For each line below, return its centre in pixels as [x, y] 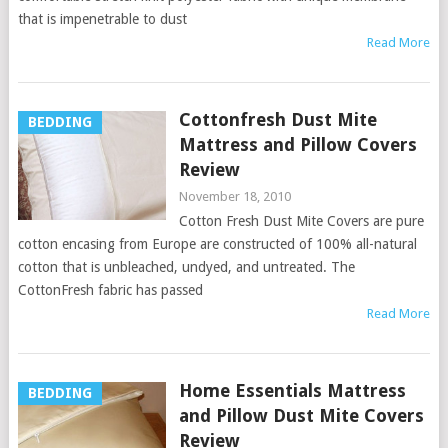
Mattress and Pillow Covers [297, 144]
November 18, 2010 [234, 196]
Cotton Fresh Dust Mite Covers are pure [301, 221]
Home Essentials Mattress [292, 390]
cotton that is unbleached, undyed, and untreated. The [186, 267]
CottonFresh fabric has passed [110, 290]
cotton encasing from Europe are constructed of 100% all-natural [217, 244]
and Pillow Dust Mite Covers [301, 415]
